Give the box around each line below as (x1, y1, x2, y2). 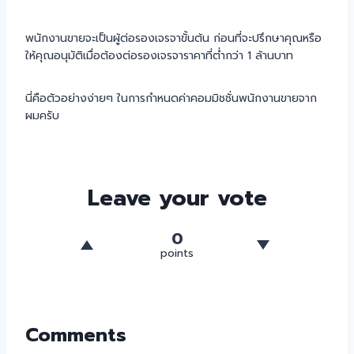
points (160, 245, 194, 262)
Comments (25, 320, 126, 349)
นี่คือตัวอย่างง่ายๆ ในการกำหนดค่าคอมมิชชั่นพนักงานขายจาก (25, 89, 317, 107)
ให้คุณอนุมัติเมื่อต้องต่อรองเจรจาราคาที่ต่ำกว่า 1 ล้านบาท (25, 47, 293, 64)
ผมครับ (25, 107, 59, 124)
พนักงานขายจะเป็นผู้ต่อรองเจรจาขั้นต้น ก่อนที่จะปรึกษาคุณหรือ (25, 29, 322, 47)
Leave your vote (87, 180, 267, 215)
